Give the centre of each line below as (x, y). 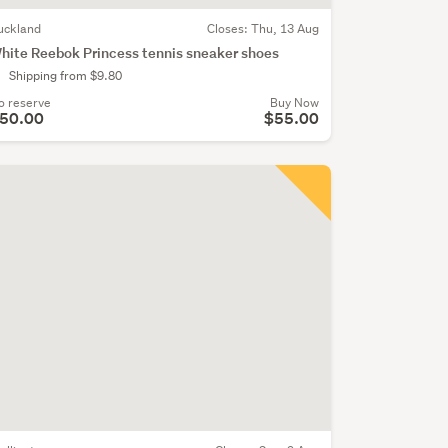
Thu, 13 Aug (284, 29)
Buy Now (294, 103)
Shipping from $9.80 (65, 76)
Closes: (228, 29)
